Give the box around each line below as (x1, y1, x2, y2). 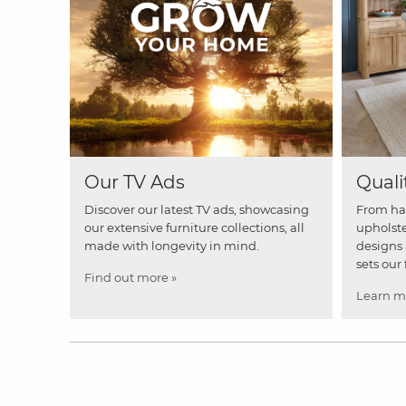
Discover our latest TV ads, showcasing (84, 201, 309, 217)
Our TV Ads (84, 170, 185, 193)
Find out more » (84, 269, 177, 285)
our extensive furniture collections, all (84, 219, 304, 235)
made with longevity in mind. (84, 237, 259, 253)
